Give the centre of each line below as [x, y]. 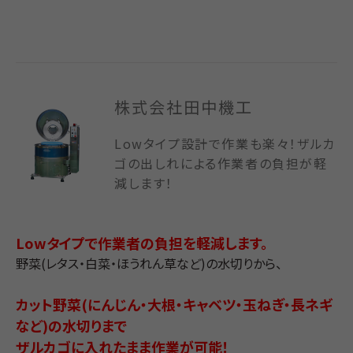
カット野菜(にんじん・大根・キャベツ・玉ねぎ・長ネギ [174, 304]
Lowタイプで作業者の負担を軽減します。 [142, 242]
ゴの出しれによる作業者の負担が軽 [221, 163]
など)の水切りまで [71, 325]
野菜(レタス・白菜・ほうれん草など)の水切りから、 [149, 263]
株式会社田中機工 [184, 107]
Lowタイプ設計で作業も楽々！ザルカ [225, 143]
